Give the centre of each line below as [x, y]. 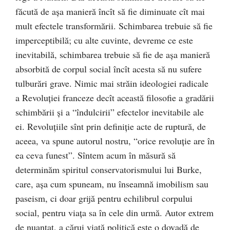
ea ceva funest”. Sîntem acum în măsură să [95, 155]
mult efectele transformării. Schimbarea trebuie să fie [114, 26]
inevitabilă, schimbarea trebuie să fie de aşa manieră [113, 54]
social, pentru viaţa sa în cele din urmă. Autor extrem [114, 213]
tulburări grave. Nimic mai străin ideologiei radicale [112, 83]
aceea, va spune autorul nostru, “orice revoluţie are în [115, 141]
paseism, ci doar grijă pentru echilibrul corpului [104, 198]
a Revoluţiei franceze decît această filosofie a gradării [115, 98]
